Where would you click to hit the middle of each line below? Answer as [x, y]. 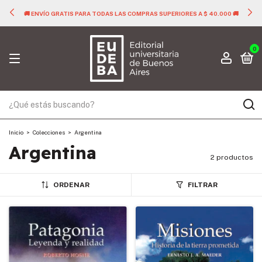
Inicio [16, 132]
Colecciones [49, 132]
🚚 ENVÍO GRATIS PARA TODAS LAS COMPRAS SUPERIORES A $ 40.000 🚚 [131, 13]
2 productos [232, 157]
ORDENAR [71, 185]
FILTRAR [202, 185]
